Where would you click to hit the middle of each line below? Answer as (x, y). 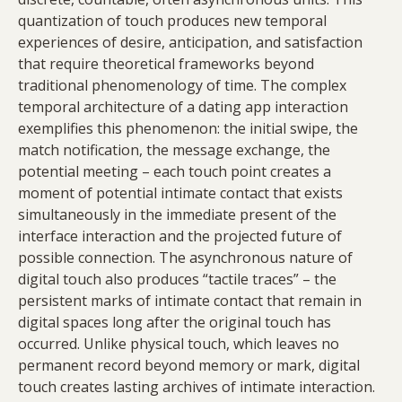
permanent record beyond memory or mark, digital (189, 366)
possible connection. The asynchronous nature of (185, 258)
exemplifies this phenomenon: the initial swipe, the (188, 129)
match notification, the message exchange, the (174, 150)
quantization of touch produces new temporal (172, 21)
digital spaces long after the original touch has (175, 323)
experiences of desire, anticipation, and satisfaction (190, 43)
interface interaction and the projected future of (180, 236)
